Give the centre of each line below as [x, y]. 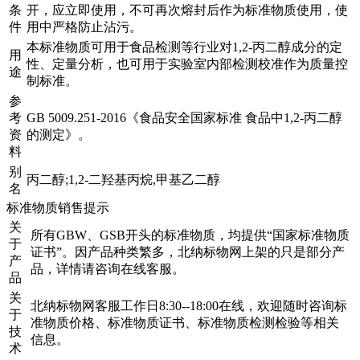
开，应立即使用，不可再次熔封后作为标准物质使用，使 [187, 10]
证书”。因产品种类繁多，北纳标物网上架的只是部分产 [188, 252]
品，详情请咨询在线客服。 [108, 269]
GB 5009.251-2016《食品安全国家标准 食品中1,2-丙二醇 [184, 118]
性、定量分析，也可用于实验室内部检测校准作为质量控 [187, 64]
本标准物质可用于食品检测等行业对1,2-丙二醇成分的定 [184, 47]
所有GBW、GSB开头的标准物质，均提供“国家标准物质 [190, 235]
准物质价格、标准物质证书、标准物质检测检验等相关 [185, 323]
